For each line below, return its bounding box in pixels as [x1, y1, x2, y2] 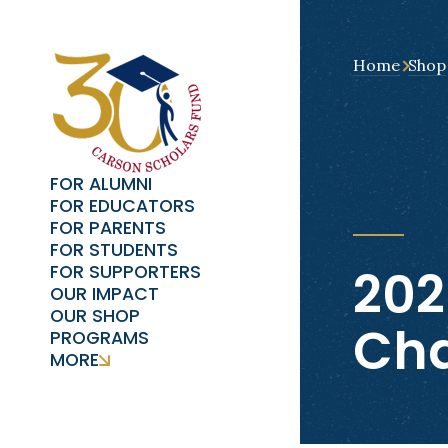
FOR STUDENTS [50, 238, 179, 263]
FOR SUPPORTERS [50, 260, 202, 285]
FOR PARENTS [50, 216, 167, 241]
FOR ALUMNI [50, 172, 153, 197]
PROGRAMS [50, 326, 150, 351]
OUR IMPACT [50, 282, 160, 307]
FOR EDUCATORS [50, 194, 196, 219]
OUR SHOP [50, 304, 141, 329]
